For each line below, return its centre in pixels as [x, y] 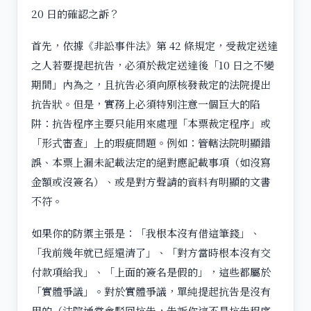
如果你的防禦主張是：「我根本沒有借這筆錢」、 [146, 233]
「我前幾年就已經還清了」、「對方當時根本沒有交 [151, 252]
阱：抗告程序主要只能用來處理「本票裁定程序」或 [151, 123]
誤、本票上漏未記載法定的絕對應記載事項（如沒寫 [151, 162]
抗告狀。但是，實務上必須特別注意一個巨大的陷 [146, 103]
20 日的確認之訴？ [75, 13]
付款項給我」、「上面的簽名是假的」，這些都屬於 [151, 271]
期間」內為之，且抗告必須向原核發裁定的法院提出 [151, 84]
